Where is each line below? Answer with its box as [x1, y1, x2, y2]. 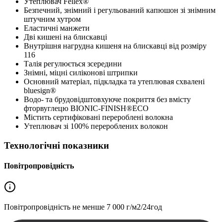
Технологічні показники [4, 140, 109, 151]
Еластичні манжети [24, 23, 90, 32]
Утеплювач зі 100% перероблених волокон [24, 121, 168, 130]
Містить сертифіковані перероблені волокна [24, 112, 173, 121]
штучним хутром [24, 14, 81, 23]
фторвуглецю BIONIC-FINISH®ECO [24, 104, 149, 112]
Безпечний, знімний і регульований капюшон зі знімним [24, 5, 216, 14]
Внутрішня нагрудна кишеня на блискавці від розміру [24, 41, 207, 50]
